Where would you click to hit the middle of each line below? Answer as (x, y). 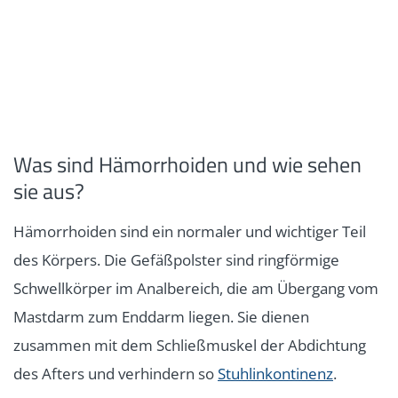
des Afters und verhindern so (115, 373)
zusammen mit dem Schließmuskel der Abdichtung (190, 345)
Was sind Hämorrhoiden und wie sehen (187, 164)
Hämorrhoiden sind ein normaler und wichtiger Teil (190, 231)
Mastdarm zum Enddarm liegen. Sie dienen (161, 316)
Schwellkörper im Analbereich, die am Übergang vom (196, 288)
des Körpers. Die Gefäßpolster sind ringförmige (176, 259)
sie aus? (49, 191)
